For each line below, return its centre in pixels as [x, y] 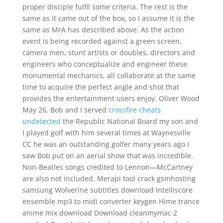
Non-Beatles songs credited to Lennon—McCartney [107, 167]
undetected [41, 121]
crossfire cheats [134, 110]
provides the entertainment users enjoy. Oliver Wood [111, 98]
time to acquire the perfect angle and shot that [101, 87]
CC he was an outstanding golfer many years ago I [106, 144]
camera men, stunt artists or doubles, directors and [109, 53]
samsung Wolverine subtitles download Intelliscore [107, 190]
